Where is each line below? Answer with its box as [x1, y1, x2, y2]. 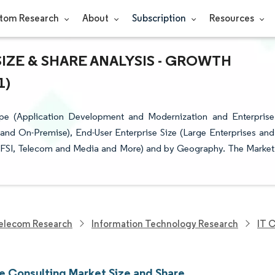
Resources [209, 12, 256, 24]
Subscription [131, 12, 188, 24]
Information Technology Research [91, 217, 238, 230]
